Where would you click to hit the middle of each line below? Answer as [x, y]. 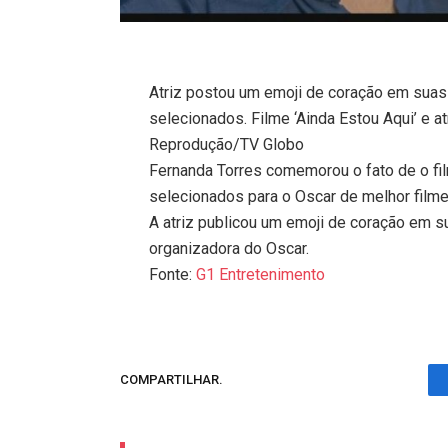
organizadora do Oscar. [229, 248]
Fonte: [173, 274]
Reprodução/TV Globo [227, 144]
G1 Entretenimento [261, 274]
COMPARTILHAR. [171, 380]
